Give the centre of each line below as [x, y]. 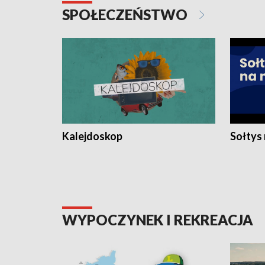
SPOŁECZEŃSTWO [126, 15]
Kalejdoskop [92, 136]
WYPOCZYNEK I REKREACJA [159, 220]
